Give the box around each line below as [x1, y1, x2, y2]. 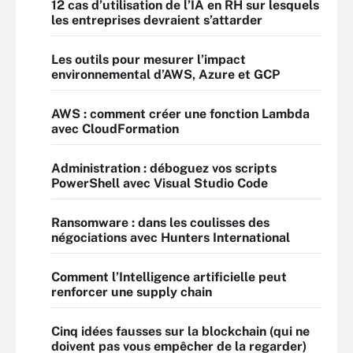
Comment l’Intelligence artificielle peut [51, 269, 287, 284]
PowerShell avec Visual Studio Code [51, 176, 268, 191]
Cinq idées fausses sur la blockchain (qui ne [51, 324, 310, 339]
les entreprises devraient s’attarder [51, 13, 262, 28]
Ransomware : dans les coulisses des [51, 215, 269, 230]
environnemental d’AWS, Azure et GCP [51, 67, 280, 82]
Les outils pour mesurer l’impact [51, 52, 246, 67]
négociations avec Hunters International [51, 230, 290, 245]
